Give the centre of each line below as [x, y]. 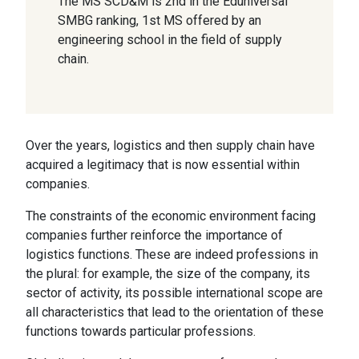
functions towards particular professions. [141, 332]
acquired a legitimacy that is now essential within [163, 165]
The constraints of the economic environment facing [171, 216]
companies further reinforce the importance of [154, 236]
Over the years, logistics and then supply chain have [170, 146]
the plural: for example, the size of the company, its [168, 274]
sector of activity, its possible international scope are [174, 293]
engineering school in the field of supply [170, 39]
